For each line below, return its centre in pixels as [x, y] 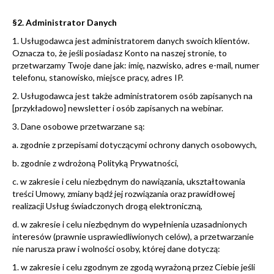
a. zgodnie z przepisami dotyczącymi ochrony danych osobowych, [135, 144]
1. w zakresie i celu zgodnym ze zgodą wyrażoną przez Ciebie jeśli [134, 267]
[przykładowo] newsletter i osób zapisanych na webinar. [118, 108]
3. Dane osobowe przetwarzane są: [79, 126]
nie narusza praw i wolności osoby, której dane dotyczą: [116, 248]
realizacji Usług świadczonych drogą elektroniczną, [107, 206]
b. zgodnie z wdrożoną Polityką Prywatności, [95, 163]
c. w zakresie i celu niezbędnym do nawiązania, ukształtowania [129, 181]
